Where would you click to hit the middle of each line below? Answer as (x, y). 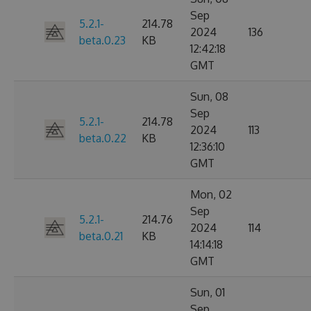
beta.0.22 (103, 138)
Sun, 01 (208, 292)
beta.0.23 (102, 40)
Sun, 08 (209, 96)
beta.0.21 (101, 236)
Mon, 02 (211, 194)
